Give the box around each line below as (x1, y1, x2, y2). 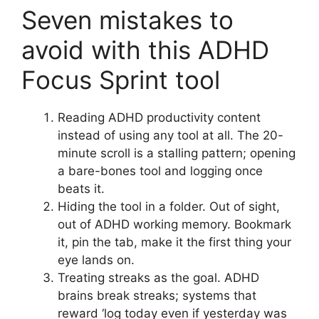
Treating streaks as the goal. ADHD (58, 271, 259, 286)
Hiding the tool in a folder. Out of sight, (58, 199, 280, 214)
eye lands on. (58, 253, 135, 268)
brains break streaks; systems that (58, 288, 256, 303)
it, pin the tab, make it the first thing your (58, 235, 291, 250)
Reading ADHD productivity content (58, 110, 261, 125)
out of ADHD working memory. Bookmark (58, 217, 291, 232)
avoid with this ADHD (21, 35, 269, 66)
